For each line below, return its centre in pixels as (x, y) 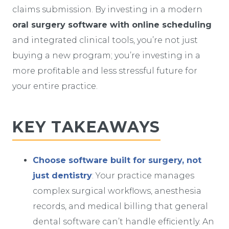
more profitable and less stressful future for (105, 71)
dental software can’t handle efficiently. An (123, 221)
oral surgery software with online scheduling (112, 25)
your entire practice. (55, 86)
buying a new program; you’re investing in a (106, 55)
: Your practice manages (143, 175)
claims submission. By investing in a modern (107, 9)
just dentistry (62, 175)
